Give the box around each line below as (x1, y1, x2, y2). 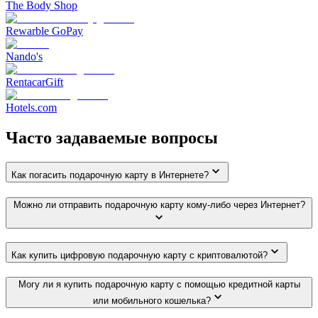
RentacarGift (6, 76, 63, 89)
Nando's (6, 50, 43, 63)
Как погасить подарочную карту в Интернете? (11, 170, 209, 181)
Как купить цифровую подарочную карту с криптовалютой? (11, 249, 268, 261)
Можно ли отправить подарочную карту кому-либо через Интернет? (13, 199, 305, 210)
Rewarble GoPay (6, 25, 83, 38)
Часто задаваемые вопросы (6, 128, 218, 148)
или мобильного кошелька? (93, 295, 211, 307)
